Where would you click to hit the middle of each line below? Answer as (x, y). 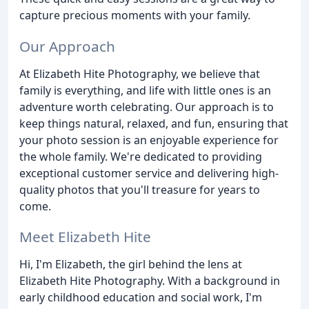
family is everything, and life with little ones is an (145, 90)
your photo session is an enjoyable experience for (149, 140)
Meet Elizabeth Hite (85, 237)
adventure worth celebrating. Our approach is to (147, 107)
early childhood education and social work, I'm (141, 298)
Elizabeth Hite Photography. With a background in (150, 281)
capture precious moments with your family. (135, 15)
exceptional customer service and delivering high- (149, 173)
